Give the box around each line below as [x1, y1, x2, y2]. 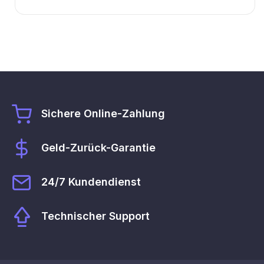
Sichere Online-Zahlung [41, 107, 165, 120]
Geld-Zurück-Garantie [41, 141, 156, 154]
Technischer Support [41, 209, 150, 222]
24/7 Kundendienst [41, 175, 141, 188]
